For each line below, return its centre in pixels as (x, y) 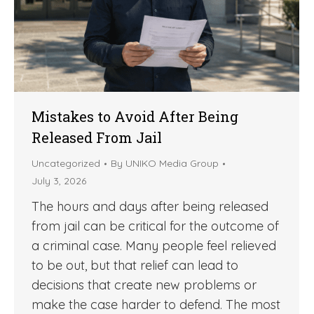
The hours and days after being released (150, 207)
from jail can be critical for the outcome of (155, 226)
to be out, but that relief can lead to (135, 266)
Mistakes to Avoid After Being (135, 117)
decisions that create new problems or (144, 285)
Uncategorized (66, 164)
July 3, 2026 (59, 181)
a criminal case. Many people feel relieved (154, 246)
